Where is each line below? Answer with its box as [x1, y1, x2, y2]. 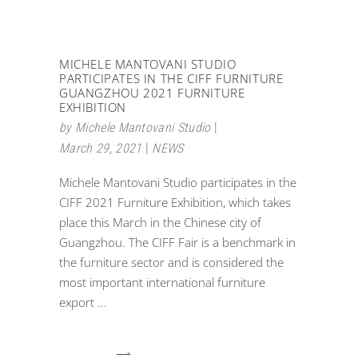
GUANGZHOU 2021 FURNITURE [59, 85, 245, 101]
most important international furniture [59, 274, 265, 290]
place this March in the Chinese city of [59, 214, 261, 230]
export [59, 294, 97, 310]
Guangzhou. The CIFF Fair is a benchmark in [59, 234, 296, 250]
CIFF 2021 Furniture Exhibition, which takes [59, 194, 291, 210]
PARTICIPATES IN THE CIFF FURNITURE [59, 70, 284, 86]
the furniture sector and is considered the [59, 254, 284, 270]
